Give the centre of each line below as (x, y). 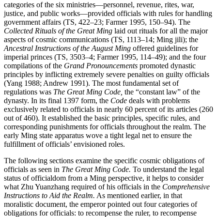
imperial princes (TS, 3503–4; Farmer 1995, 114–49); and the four (105, 57)
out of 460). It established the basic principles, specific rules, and (102, 118)
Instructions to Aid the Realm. (49, 196)
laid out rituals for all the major (160, 31)
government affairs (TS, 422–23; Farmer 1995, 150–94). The (97, 22)
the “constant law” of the (161, 92)
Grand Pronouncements (101, 66)
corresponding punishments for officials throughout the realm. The (105, 127)
